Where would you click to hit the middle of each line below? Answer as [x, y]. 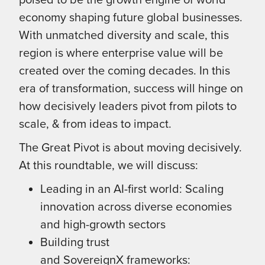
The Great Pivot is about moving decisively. [130, 147]
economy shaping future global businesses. [131, 17]
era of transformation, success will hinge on [131, 88]
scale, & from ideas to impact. [95, 123]
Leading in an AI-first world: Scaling [132, 188]
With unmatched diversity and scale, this [124, 35]
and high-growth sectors [103, 224]
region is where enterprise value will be [121, 52]
